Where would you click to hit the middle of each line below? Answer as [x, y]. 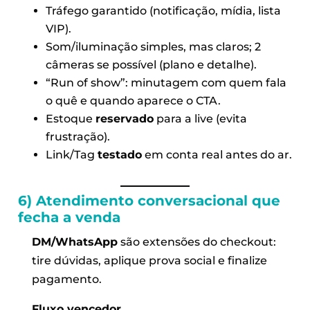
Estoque [70, 118]
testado [119, 154]
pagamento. [67, 279]
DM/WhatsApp [75, 241]
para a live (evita [200, 118]
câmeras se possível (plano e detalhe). [151, 64]
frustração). [77, 136]
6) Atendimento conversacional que [149, 200]
